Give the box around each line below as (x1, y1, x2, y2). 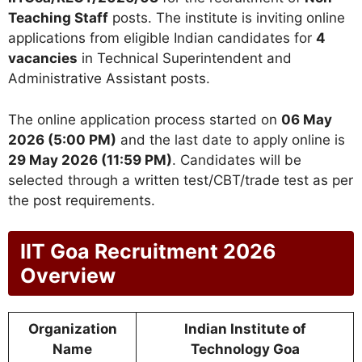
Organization (27, 321, 117, 338)
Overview (20, 263, 116, 288)
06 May (281, 111, 332, 128)
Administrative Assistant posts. (8, 70, 210, 87)
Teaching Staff (8, 10, 108, 27)
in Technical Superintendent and (78, 50, 292, 67)
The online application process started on (8, 111, 281, 128)
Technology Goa (190, 341, 300, 358)
